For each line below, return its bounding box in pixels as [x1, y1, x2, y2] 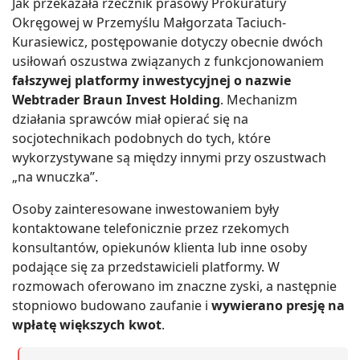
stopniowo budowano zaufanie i [12, 296, 211, 314]
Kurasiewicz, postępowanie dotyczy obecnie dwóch [12, 32, 323, 51]
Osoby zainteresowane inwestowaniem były [12, 199, 279, 218]
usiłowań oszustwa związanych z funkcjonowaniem [12, 51, 324, 70]
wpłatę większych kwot [12, 315, 162, 333]
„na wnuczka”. [12, 167, 98, 186]
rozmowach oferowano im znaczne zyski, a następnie [12, 276, 337, 295]
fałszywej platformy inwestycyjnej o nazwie [12, 71, 291, 89]
